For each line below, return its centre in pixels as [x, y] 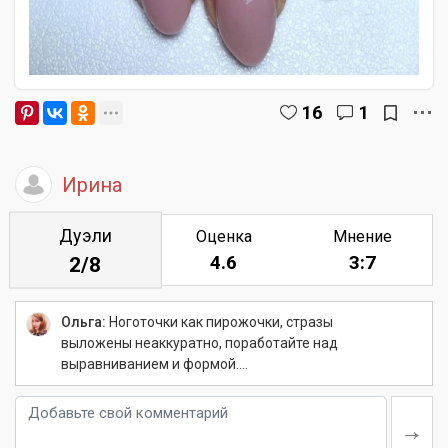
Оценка [223, 236]
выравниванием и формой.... [154, 364]
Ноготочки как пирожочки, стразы [219, 322]
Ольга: [83, 322]
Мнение [363, 236]
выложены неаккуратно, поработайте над [199, 343]
